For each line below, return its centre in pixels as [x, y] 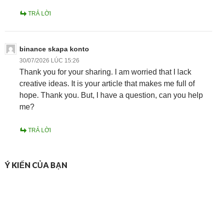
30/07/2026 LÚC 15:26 [49, 60]
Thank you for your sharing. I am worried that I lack [105, 72]
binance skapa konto [54, 49]
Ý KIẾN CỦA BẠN [36, 165]
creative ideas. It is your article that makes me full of [107, 83]
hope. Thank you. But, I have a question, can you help [111, 95]
